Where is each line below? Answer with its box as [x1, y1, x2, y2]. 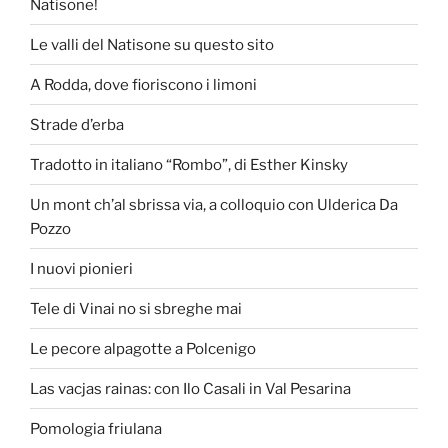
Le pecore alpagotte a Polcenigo [30, 339, 256, 358]
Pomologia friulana [30, 419, 162, 438]
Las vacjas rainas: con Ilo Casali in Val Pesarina [30, 379, 351, 398]
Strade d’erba [30, 115, 124, 134]
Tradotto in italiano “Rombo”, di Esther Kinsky [30, 155, 348, 174]
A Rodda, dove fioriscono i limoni [30, 75, 257, 94]
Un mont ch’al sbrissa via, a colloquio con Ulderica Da [30, 195, 398, 214]
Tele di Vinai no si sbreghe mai [30, 299, 242, 318]
